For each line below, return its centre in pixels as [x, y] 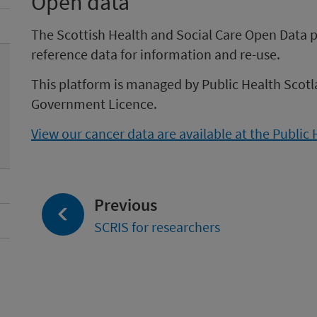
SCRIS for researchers [157, 227]
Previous [126, 205]
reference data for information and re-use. [156, 54]
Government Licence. [94, 104]
